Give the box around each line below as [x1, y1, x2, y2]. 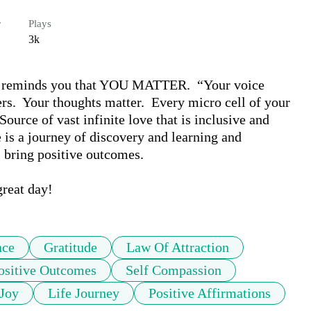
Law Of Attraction [126, 239, 229, 255]
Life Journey [48, 285, 119, 301]
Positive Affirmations [149, 285, 271, 301]
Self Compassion [126, 262, 221, 278]
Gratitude [44, 239, 97, 255]
